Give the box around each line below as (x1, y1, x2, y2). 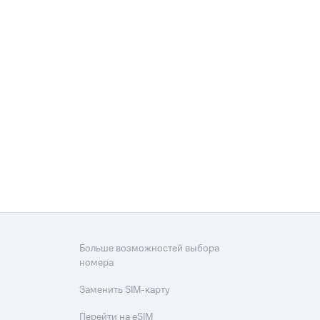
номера (79, 256, 114, 271)
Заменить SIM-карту (79, 283, 171, 298)
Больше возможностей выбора (79, 241, 220, 256)
